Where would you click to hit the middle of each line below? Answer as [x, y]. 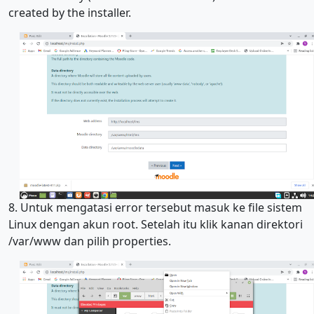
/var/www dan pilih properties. [90, 241]
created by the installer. [71, 12]
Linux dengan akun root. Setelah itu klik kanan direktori [156, 225]
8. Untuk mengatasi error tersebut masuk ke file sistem [155, 208]
